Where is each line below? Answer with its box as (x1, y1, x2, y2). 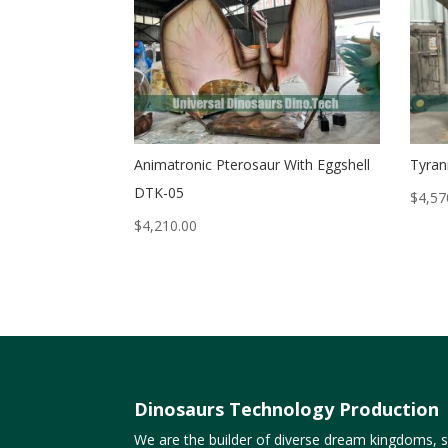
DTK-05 (134, 183, 185, 203)
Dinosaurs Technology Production (134, 397, 440, 422)
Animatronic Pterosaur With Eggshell (134, 155, 371, 175)
